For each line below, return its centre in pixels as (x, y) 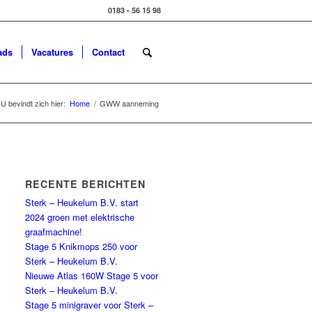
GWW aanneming (129, 103)
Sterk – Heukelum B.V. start (82, 202)
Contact (108, 52)
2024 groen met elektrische (80, 217)
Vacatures (52, 52)
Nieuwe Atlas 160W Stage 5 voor (92, 275)
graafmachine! (54, 232)
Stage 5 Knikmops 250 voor (81, 246)
